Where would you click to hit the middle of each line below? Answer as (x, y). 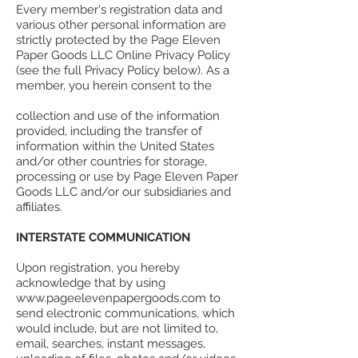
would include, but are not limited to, (117, 329)
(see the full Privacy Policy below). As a (123, 71)
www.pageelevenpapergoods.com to (118, 298)
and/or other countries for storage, (111, 162)
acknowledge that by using (91, 283)
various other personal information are (121, 25)
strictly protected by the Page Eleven (118, 40)
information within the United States (115, 147)
